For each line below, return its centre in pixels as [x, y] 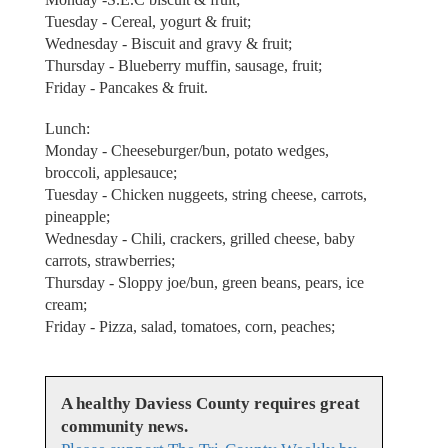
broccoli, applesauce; [110, 172]
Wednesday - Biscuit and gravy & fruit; [168, 44]
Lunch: [67, 128]
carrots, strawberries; [109, 260]
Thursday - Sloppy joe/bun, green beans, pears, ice [204, 282]
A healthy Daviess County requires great [210, 404]
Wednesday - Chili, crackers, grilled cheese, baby [199, 238]
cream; [65, 304]
